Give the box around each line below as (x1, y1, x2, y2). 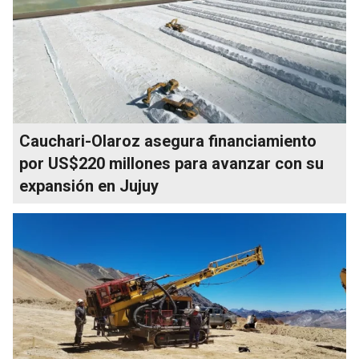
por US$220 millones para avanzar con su (19, 153, 324, 173)
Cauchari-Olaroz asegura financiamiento (19, 131, 317, 151)
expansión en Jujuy (19, 175, 159, 196)
